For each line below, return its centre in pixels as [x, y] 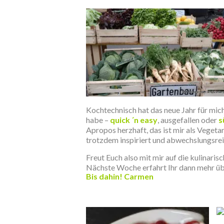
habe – [98, 120]
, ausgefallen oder [187, 120]
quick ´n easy [134, 120]
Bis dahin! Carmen [120, 176]
